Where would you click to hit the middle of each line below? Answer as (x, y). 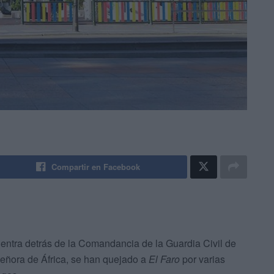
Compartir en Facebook (96, 167)
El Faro (164, 259)
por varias (202, 259)
